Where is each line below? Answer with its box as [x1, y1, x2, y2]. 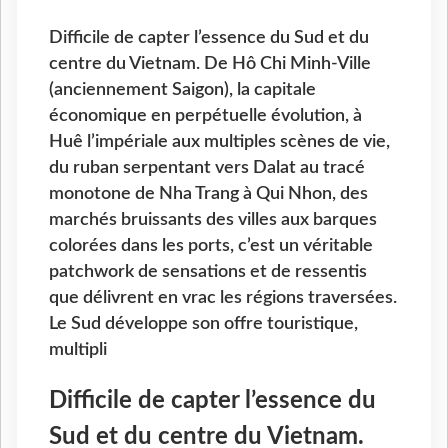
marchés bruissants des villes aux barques [49, 211, 377, 229]
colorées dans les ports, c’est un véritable [49, 237, 373, 255]
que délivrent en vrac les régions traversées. [49, 289, 397, 307]
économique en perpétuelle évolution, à [49, 107, 362, 125]
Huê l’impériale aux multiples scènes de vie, [49, 133, 390, 151]
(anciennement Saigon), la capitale [49, 81, 316, 99]
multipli [49, 341, 107, 359]
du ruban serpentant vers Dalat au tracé [49, 159, 365, 177]
